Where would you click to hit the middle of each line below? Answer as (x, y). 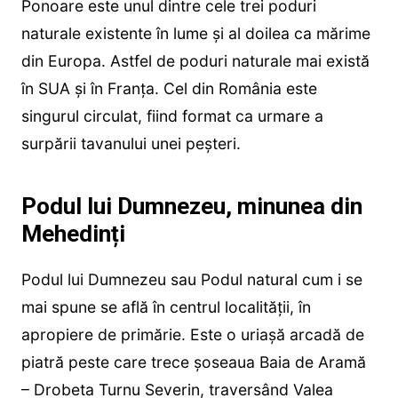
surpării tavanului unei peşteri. (131, 143)
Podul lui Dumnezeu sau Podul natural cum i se (191, 279)
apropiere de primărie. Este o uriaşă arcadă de (192, 334)
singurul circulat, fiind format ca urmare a (172, 115)
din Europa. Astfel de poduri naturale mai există (195, 60)
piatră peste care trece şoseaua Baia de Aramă (193, 362)
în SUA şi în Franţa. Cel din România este (169, 88)
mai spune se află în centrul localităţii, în (166, 306)
